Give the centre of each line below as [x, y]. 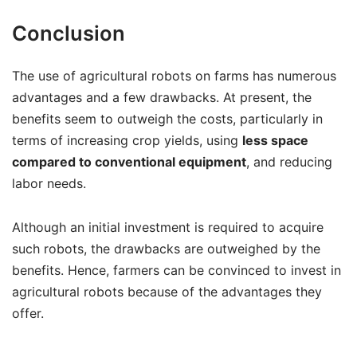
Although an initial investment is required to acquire [168, 227]
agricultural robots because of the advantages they [167, 291]
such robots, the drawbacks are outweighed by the [166, 248]
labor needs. [49, 184]
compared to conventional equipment [129, 162]
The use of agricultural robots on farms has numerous [174, 76]
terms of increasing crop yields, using [127, 141]
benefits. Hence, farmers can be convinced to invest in [177, 270]
